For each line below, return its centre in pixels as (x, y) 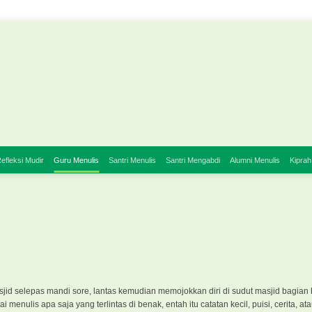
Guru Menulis (77, 160)
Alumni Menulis (255, 160)
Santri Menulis (133, 160)
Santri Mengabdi (193, 160)
